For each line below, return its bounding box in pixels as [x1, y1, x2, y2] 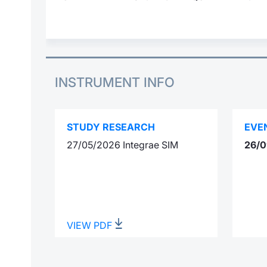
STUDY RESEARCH [67, 121, 155, 133]
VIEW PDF [67, 219, 114, 232]
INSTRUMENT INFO [55, 74, 175, 91]
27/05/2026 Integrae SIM [67, 139, 178, 151]
